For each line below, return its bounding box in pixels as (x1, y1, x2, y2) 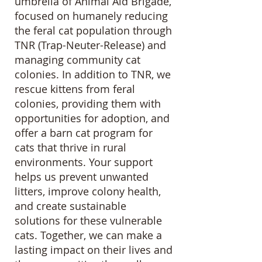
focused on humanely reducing (15, 9, 168, 23)
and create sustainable (15, 199, 126, 213)
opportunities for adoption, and (15, 111, 170, 125)
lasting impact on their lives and (15, 243, 173, 257)
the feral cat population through (15, 23, 172, 37)
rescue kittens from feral (15, 82, 135, 96)
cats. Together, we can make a (15, 228, 162, 242)
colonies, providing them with (15, 96, 161, 111)
